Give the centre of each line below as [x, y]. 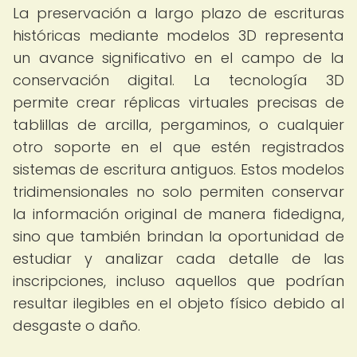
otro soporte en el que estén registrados [178, 147]
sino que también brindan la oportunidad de [178, 236]
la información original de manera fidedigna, [178, 214]
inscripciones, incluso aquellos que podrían [178, 281]
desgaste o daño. [76, 326]
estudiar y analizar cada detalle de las [178, 259]
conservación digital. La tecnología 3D [178, 80]
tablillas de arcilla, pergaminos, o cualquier [178, 125]
